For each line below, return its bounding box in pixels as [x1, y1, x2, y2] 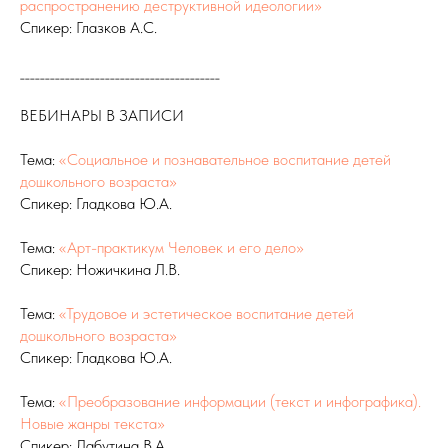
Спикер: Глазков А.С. [20, 18, 157, 38]
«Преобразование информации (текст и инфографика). [59, 392, 421, 412]
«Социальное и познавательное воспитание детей [59, 150, 391, 170]
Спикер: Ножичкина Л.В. [20, 260, 180, 280]
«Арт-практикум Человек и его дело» [59, 238, 304, 258]
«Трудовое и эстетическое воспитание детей [59, 304, 354, 324]
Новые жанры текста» [20, 414, 165, 434]
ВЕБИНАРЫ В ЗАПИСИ [20, 106, 184, 126]
